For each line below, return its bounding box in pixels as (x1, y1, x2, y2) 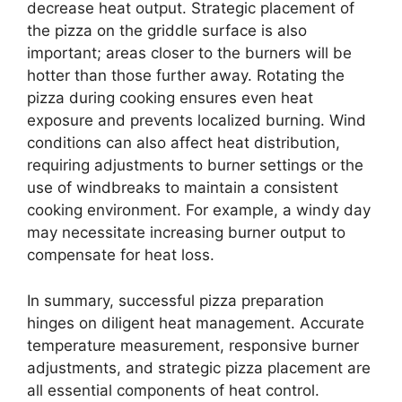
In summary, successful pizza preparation (27, 291, 324, 310)
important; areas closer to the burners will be (27, 44, 352, 63)
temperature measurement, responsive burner (27, 336, 359, 354)
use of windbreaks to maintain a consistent (27, 179, 338, 197)
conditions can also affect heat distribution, (27, 134, 340, 153)
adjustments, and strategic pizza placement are (27, 358, 371, 377)
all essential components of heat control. (27, 380, 319, 399)
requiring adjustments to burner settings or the (27, 156, 363, 175)
